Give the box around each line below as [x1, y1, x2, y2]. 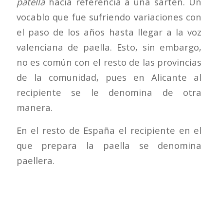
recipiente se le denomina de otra [16, 86, 202, 98]
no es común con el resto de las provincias [16, 55, 202, 68]
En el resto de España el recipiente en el [16, 124, 202, 136]
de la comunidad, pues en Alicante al [16, 71, 202, 83]
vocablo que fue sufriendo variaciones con [16, 10, 202, 23]
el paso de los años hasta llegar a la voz [16, 25, 202, 38]
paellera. [16, 154, 54, 166]
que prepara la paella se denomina [16, 139, 202, 151]
